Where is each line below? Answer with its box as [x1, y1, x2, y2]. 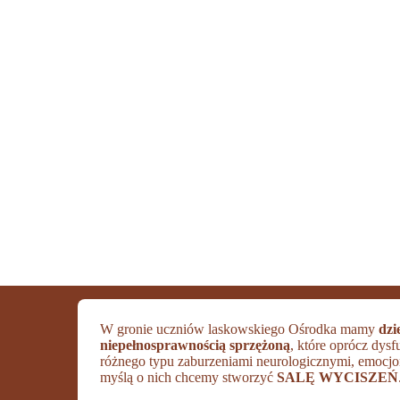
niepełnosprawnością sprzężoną [100, 337, 291, 353]
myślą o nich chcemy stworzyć [100, 369, 278, 385]
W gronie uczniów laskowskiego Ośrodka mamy [100, 321, 379, 337]
